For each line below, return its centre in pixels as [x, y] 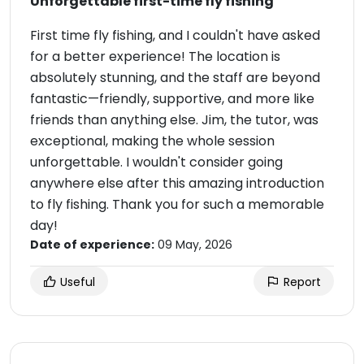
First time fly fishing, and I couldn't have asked [175, 35]
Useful [76, 282]
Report [301, 282]
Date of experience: [92, 245]
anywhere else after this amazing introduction [177, 183]
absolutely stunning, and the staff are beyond [175, 78]
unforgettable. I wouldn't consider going [156, 162]
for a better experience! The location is [155, 56]
